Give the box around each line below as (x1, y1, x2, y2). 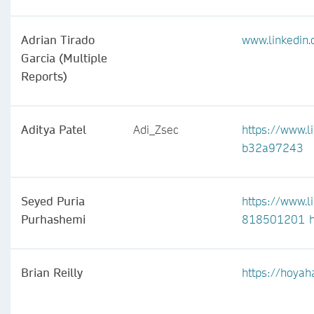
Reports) (21, 69, 67, 83)
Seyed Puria (21, 193, 85, 208)
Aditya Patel (21, 122, 86, 137)
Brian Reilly (21, 265, 83, 280)
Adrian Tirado (21, 32, 95, 47)
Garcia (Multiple (21, 50, 107, 65)
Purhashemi (21, 212, 86, 226)
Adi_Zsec (133, 122, 179, 137)
